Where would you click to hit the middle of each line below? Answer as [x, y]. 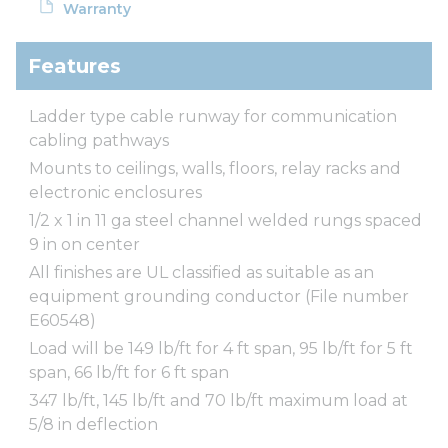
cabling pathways [99, 140]
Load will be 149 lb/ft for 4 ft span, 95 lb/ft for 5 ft [221, 348]
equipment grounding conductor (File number [219, 296]
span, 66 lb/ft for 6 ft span [129, 372]
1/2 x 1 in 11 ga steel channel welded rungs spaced [225, 220]
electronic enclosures [115, 192]
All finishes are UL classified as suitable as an [201, 272]
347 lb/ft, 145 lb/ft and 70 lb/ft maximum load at [218, 400]
